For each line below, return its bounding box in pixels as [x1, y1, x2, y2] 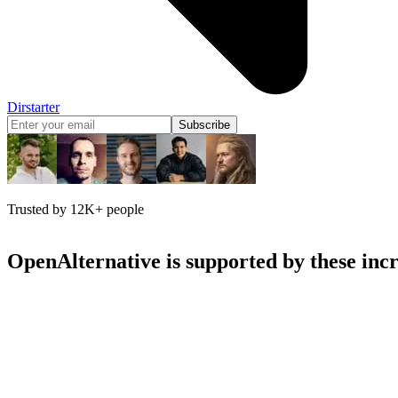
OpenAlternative [7, 249, 161, 273]
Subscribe [179, 117, 230, 131]
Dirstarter [7, 99, 60, 115]
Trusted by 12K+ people [7, 201, 144, 217]
